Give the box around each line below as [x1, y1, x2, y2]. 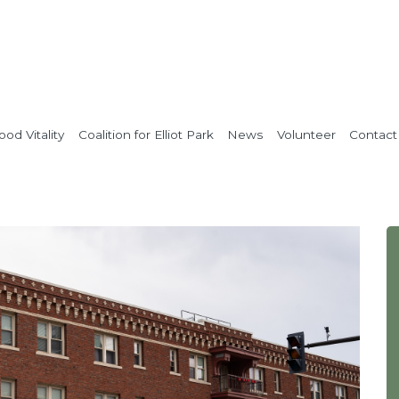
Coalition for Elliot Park [77, 126, 214, 142]
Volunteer [276, 126, 336, 142]
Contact [349, 126, 397, 142]
